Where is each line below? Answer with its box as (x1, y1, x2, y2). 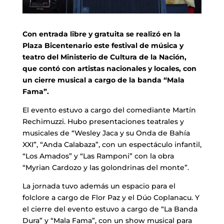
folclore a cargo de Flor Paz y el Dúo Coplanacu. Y (22, 192, 199, 202)
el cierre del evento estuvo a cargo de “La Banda (22, 204, 197, 213)
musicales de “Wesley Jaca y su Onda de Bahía (22, 128, 190, 137)
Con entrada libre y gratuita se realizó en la (22, 29, 180, 38)
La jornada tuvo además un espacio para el (22, 181, 175, 190)
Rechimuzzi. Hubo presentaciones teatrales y (22, 116, 184, 126)
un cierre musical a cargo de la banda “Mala (22, 75, 184, 84)
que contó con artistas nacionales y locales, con (22, 63, 196, 73)
